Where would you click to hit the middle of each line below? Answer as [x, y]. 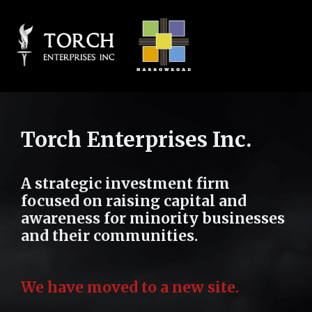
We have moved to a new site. [130, 287]
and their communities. [109, 236]
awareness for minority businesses [153, 218]
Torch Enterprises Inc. [136, 139]
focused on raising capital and [134, 201]
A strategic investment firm [125, 184]
